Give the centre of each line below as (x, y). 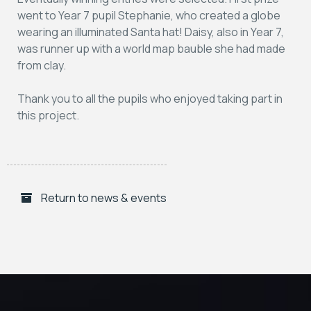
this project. (48, 115)
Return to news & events (103, 197)
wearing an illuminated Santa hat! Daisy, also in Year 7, (151, 32)
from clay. (42, 65)
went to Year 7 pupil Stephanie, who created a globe (149, 15)
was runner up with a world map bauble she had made (151, 48)
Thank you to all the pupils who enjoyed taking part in (150, 98)
